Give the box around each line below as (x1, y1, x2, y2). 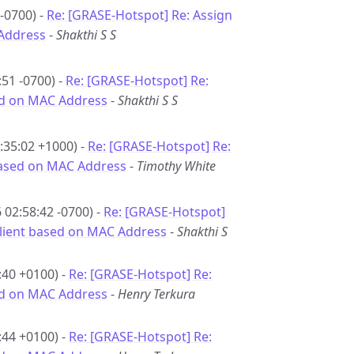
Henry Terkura (118, 285, 195, 303)
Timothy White (137, 157, 216, 175)
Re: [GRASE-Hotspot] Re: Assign (47, 6, 232, 24)
